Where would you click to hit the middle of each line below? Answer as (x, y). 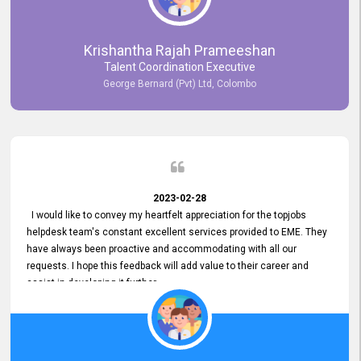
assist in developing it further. (95, 283)
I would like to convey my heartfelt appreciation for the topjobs (166, 215)
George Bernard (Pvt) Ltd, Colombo (180, 84)
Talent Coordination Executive (180, 67)
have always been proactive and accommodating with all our (162, 249)
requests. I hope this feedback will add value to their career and (168, 266)
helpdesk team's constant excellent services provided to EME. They (177, 232)
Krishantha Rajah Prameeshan (180, 50)
